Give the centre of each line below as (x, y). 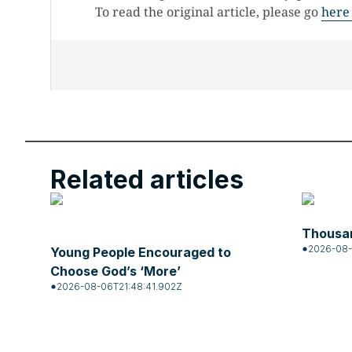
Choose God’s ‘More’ (115, 271)
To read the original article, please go (208, 12)
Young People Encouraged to (141, 252)
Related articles (147, 180)
